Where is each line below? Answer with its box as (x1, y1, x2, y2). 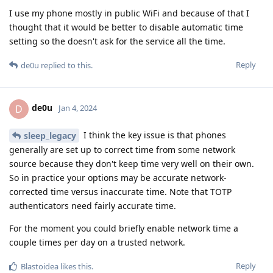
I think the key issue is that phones (81, 129, 226, 141)
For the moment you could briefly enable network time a (9, 222, 238, 235)
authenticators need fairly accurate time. (9, 200, 176, 212)
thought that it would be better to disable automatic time (9, 21, 243, 33)
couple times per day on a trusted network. (9, 236, 185, 249)
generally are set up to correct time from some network (9, 144, 235, 156)
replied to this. (39, 59, 93, 71)
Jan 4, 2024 (58, 102, 97, 114)
